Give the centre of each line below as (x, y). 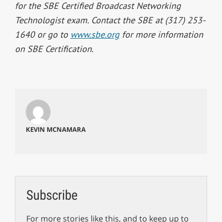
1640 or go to (42, 35)
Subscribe (52, 195)
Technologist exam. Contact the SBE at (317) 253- (110, 20)
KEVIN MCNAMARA (55, 130)
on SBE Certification (53, 49)
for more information (161, 35)
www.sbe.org (95, 35)
